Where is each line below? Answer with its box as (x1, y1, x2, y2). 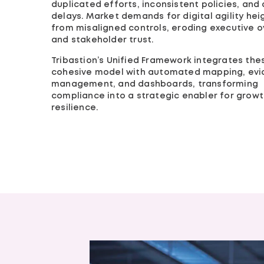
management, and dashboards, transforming (51, 81, 259, 88)
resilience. (51, 104, 98, 111)
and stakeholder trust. (51, 37, 154, 44)
